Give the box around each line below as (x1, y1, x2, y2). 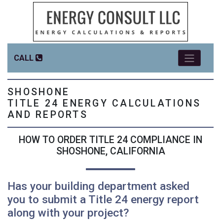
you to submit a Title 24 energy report (7, 192, 199, 206)
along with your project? (7, 206, 129, 220)
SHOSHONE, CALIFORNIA (56, 146, 165, 157)
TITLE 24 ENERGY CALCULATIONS (7, 97, 201, 109)
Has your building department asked (7, 179, 189, 193)
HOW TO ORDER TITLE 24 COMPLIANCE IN (19, 134, 202, 146)
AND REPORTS (7, 109, 88, 120)
